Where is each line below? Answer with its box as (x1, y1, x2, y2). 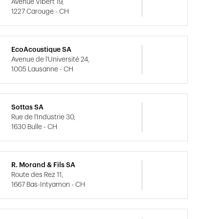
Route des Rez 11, (11, 172, 64, 178)
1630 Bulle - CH (11, 124, 58, 131)
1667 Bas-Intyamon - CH (11, 181, 86, 188)
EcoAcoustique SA (11, 46, 72, 53)
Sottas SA (11, 104, 44, 111)
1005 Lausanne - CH (11, 66, 74, 73)
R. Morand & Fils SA (11, 162, 76, 169)
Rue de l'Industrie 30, (11, 114, 76, 121)
